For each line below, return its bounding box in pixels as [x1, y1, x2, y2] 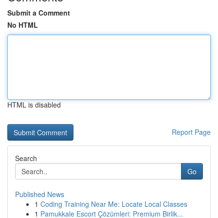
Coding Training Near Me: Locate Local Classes [40, 199, 187, 209]
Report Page [172, 127, 211, 137]
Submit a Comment [7, 8, 70, 18]
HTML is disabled [7, 100, 61, 109]
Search [15, 153, 37, 163]
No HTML [7, 20, 38, 30]
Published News [15, 189, 64, 199]
